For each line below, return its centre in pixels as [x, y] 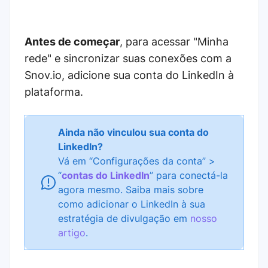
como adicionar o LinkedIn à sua [132, 204]
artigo [72, 233]
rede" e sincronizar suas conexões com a [128, 58]
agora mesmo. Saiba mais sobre [131, 190]
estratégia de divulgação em [124, 218]
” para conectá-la [189, 175]
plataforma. [54, 92]
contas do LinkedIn [106, 175]
